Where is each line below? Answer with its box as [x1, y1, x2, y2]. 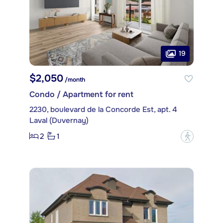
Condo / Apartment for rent [29, 89, 133, 100]
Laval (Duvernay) [29, 115, 89, 125]
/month [63, 75, 85, 84]
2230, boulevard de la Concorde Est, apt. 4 [29, 104, 177, 114]
